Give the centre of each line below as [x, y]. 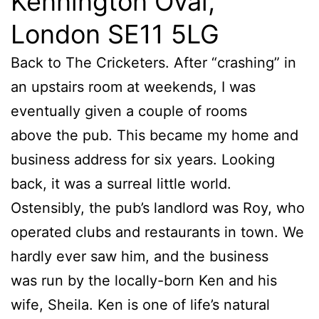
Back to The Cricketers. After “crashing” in [153, 62]
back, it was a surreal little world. [121, 183]
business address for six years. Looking [143, 159]
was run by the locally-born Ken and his [144, 280]
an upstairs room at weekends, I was [133, 87]
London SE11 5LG [115, 34]
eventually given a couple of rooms [129, 111]
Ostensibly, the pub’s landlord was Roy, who [158, 208]
